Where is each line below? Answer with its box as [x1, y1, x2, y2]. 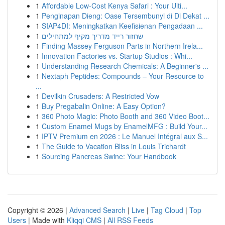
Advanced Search [69, 205, 126, 215]
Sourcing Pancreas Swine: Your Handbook [42, 151, 176, 161]
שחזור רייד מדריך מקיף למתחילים [42, 31, 143, 41]
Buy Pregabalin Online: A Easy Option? [42, 101, 166, 111]
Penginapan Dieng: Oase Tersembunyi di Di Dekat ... [42, 11, 209, 21]
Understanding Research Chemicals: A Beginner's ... [42, 61, 208, 71]
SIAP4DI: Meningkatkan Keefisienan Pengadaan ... [42, 21, 203, 31]
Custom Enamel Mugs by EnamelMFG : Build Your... [42, 121, 207, 131]
